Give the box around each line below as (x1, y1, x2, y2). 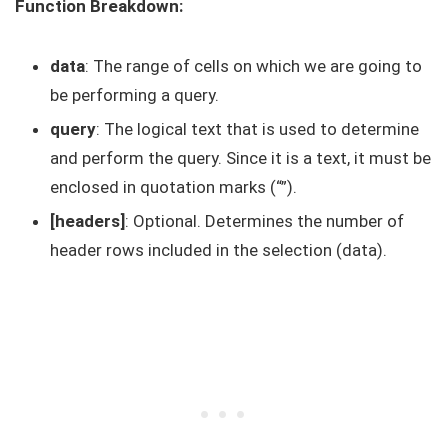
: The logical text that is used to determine (96, 119, 419, 139)
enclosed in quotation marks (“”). (50, 177, 297, 197)
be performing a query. (50, 85, 219, 105)
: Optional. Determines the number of (125, 211, 404, 231)
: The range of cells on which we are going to (85, 56, 422, 76)
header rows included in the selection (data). (50, 240, 387, 260)
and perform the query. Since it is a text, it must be (50, 148, 431, 168)
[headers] (50, 211, 125, 231)
